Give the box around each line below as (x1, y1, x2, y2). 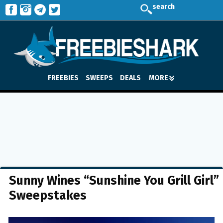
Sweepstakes (9, 188, 87, 203)
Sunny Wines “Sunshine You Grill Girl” (9, 173, 219, 188)
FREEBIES (48, 73, 79, 82)
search (152, 2, 175, 11)
